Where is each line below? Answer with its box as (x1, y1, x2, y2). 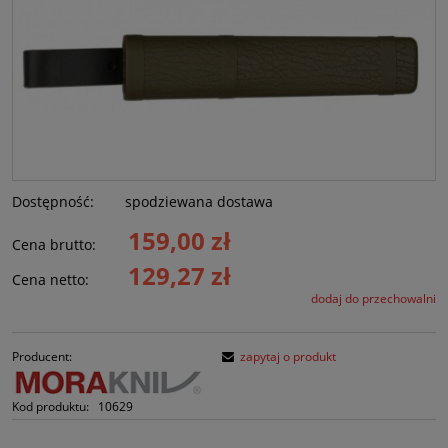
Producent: (12, 348, 72, 366)
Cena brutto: (12, 235, 96, 255)
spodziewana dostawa (125, 192, 274, 212)
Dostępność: (12, 192, 94, 212)
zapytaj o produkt (240, 348, 336, 366)
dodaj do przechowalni (311, 290, 436, 308)
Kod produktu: (12, 398, 89, 416)
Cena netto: (12, 270, 89, 290)
